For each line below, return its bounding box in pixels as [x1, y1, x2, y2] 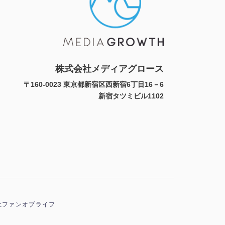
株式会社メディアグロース [55, 63, 164, 74]
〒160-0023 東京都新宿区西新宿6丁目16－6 [24, 80, 164, 88]
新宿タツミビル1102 [98, 91, 164, 100]
